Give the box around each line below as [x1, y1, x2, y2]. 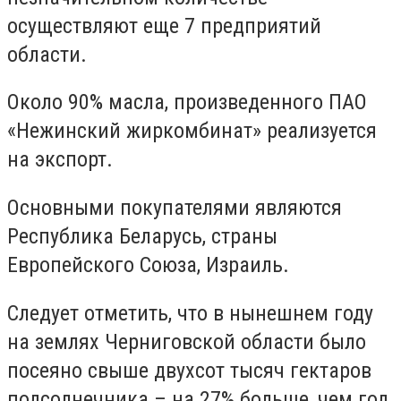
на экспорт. [7, 147, 113, 173]
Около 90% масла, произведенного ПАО [7, 90, 367, 115]
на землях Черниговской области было [7, 328, 366, 354]
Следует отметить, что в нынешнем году [7, 300, 373, 326]
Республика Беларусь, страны [7, 223, 277, 249]
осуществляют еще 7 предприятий [7, 13, 321, 38]
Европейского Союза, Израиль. [7, 252, 289, 277]
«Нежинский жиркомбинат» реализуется [7, 118, 377, 144]
